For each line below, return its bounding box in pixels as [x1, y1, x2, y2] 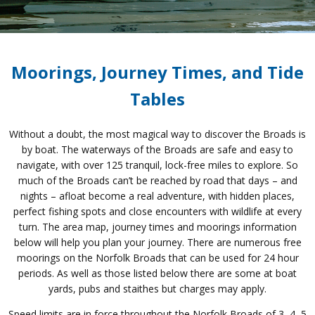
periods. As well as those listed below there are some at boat [18, 266, 297, 280]
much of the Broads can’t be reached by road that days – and [18, 173, 297, 187]
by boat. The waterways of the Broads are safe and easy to [22, 142, 293, 156]
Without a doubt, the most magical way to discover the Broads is [9, 127, 306, 141]
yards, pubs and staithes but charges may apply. [49, 281, 266, 295]
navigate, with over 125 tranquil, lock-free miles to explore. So [17, 157, 298, 172]
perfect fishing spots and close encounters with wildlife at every [13, 204, 302, 218]
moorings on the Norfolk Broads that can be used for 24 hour [16, 250, 299, 264]
